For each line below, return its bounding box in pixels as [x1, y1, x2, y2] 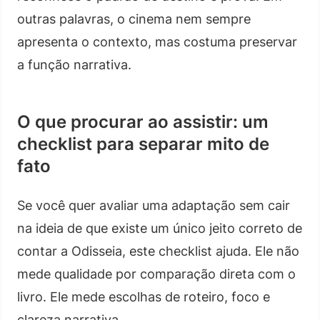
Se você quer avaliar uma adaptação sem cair [17, 197, 290, 213]
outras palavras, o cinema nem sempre [17, 11, 251, 26]
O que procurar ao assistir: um [17, 111, 269, 132]
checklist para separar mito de [17, 133, 269, 154]
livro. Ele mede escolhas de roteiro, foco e [17, 289, 270, 304]
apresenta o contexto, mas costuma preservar [17, 34, 297, 49]
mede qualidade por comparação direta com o [17, 266, 296, 281]
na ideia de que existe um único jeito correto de [17, 220, 302, 236]
